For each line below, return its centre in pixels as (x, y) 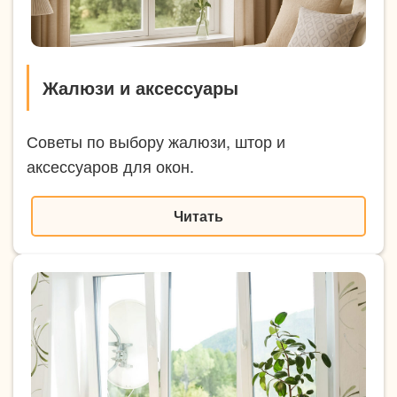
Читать (198, 215)
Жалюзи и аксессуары (140, 87)
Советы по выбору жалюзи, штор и (156, 140)
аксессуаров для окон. (110, 165)
